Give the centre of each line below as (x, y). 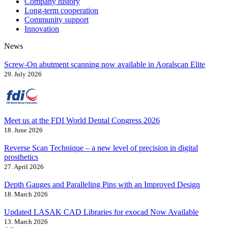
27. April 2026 (24, 167)
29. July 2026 (23, 74)
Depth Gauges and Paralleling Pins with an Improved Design (102, 184)
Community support (56, 20)
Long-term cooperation (61, 10)
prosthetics (21, 157)
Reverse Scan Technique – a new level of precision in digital (101, 148)
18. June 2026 (23, 130)
